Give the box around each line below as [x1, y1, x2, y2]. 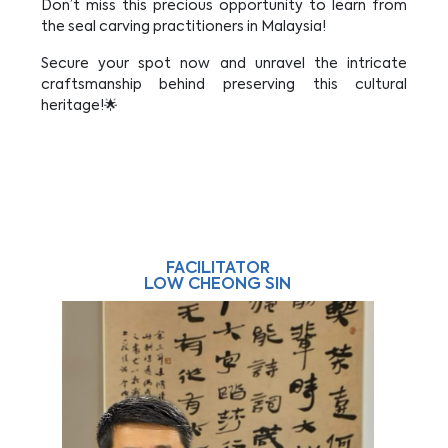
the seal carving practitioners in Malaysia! [40, 20, 329, 34]
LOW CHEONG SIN [144, 277, 292, 293]
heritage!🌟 [40, 99, 118, 113]
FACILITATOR [165, 261, 270, 277]
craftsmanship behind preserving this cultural [40, 78, 408, 92]
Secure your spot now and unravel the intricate [40, 57, 408, 71]
